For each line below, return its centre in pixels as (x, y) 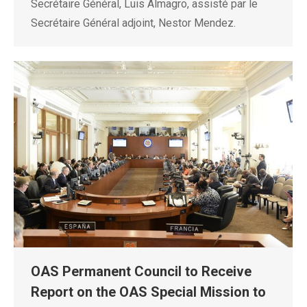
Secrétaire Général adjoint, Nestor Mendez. (133, 23)
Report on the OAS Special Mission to (148, 292)
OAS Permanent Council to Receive (141, 271)
